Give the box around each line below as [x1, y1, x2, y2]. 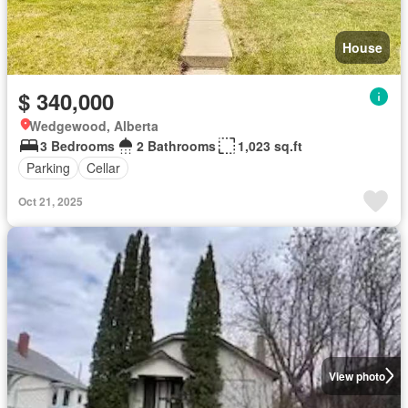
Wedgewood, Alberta [29, 116, 158, 135]
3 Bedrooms [40, 136, 115, 155]
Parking [26, 158, 70, 177]
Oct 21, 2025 [18, 192, 83, 209]
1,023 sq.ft [238, 136, 302, 155]
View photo [328, 367, 385, 384]
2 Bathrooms [137, 136, 216, 155]
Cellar [87, 158, 120, 177]
